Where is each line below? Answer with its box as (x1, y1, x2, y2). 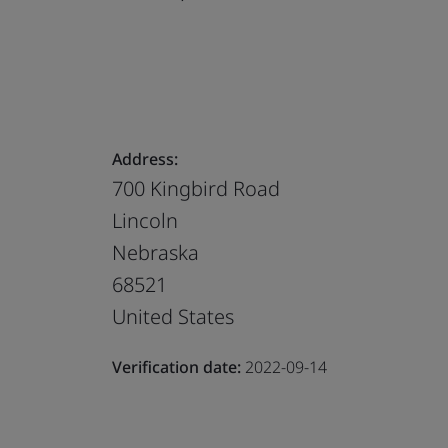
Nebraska (112, 238, 199, 266)
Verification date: (112, 355, 241, 378)
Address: (112, 147, 178, 170)
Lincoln (112, 206, 178, 234)
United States (112, 302, 234, 330)
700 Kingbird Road (112, 174, 280, 202)
